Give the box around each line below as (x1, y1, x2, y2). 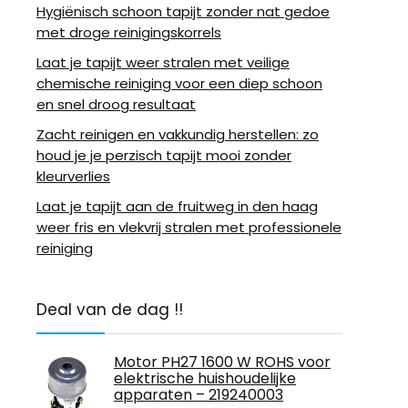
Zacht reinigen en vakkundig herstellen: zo (36, 124, 319, 144)
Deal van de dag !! (36, 298, 183, 321)
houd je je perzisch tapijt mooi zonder (36, 145, 291, 165)
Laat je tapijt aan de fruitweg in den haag (36, 196, 318, 216)
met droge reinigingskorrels (36, 22, 221, 42)
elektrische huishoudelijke (114, 367, 296, 389)
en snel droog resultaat (36, 94, 196, 114)
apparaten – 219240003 (114, 383, 283, 405)
